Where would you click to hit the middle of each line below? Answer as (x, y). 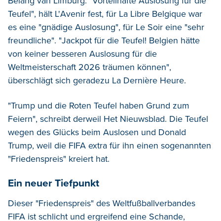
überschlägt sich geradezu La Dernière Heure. (97, 80)
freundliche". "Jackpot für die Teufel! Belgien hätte (104, 40)
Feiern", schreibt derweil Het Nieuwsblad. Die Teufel (108, 119)
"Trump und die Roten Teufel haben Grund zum (99, 105)
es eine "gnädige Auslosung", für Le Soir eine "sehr (106, 27)
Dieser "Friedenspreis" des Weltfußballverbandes (102, 203)
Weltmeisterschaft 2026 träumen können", (90, 67)
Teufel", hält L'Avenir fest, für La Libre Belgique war (105, 14)
